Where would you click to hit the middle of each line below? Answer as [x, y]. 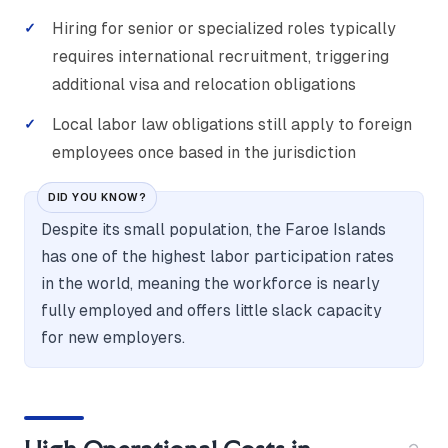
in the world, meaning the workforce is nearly [210, 284]
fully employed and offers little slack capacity [211, 311]
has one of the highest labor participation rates [217, 257]
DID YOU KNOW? [97, 197]
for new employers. [113, 338]
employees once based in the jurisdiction [204, 153]
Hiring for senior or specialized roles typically [224, 29]
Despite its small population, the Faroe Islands [213, 230]
